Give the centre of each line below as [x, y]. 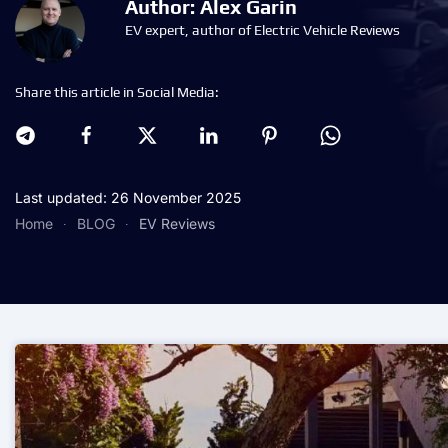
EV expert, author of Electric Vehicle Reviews [262, 30]
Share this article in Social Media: [117, 92]
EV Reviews [177, 223]
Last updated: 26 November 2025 [128, 197]
